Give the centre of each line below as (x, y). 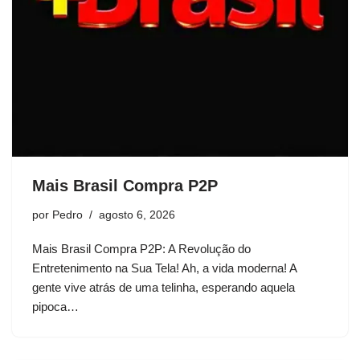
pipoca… (57, 307)
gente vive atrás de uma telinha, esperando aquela (164, 287)
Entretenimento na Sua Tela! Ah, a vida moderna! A (164, 268)
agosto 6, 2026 (137, 215)
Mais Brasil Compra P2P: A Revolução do (141, 249)
